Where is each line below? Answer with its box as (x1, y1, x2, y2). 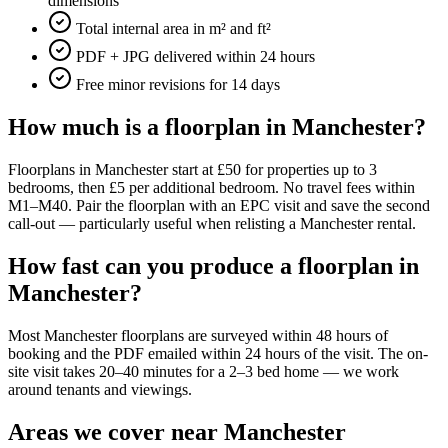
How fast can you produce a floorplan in (8, 252, 419, 279)
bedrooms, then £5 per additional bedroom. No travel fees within (8, 179, 415, 197)
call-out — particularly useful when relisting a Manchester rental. (8, 215, 416, 233)
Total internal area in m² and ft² (76, 20, 271, 38)
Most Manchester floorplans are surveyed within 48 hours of (8, 326, 388, 344)
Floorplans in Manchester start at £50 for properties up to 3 (8, 161, 377, 179)
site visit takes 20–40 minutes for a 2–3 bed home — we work (8, 362, 399, 380)
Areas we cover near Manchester (8, 418, 346, 445)
